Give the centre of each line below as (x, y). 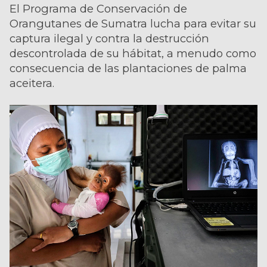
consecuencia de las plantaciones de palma (128, 68)
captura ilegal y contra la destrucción (109, 38)
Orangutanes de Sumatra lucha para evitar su (133, 23)
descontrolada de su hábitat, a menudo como (133, 53)
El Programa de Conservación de (98, 8)
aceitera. (32, 83)
